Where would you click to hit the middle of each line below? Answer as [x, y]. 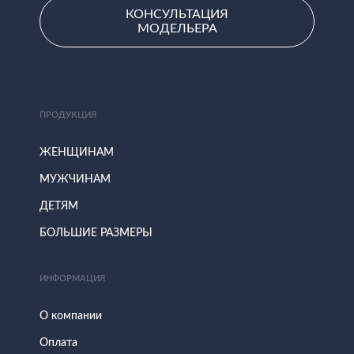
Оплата [58, 343]
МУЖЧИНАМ [75, 179]
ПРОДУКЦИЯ [68, 115]
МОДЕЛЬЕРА [177, 28]
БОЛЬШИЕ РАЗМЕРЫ [96, 233]
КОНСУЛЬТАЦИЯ [177, 14]
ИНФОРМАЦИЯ [72, 278]
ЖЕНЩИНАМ [77, 152]
